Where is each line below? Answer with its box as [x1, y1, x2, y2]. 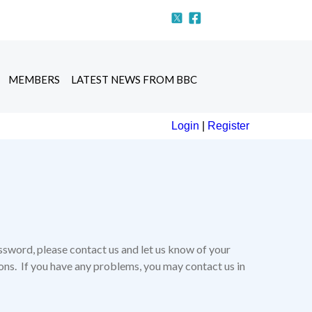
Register [207, 119, 249, 132]
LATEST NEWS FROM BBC [71, 73, 198, 86]
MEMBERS [8, 73, 61, 86]
